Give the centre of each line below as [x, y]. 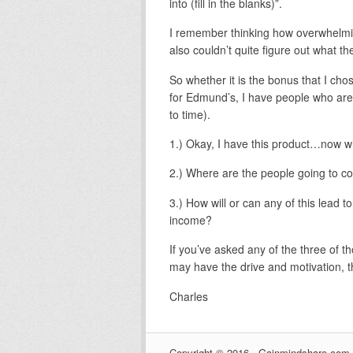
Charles [188, 296]
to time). [190, 114]
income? [190, 219]
